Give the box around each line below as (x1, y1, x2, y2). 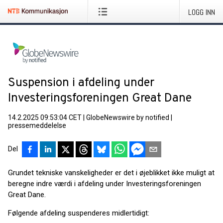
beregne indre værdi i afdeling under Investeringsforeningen (8, 179, 201, 188)
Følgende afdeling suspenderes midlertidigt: (8, 209, 149, 218)
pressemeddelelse (8, 121, 66, 129)
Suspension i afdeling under (8, 76, 154, 91)
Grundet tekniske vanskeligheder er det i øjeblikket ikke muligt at (8, 168, 215, 177)
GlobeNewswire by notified (86, 113, 169, 121)
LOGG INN (188, 7, 215, 17)
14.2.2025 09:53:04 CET (8, 113, 82, 121)
